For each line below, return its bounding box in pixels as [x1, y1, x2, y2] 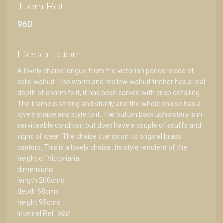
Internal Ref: [17, 209, 57, 217]
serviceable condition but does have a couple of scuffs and [17, 121, 201, 129]
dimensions [17, 165, 54, 173]
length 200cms [17, 176, 64, 184]
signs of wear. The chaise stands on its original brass [17, 132, 181, 140]
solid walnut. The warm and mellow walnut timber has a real [17, 77, 205, 86]
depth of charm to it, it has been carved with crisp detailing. [17, 88, 201, 97]
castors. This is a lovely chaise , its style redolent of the [17, 143, 187, 151]
